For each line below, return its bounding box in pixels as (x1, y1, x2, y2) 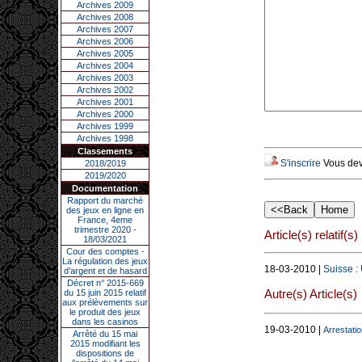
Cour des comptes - (65, 246, 145, 256)
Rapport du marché (67, 196, 143, 205)
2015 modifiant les (69, 339, 141, 348)
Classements (78, 146, 133, 156)
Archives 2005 (77, 48, 133, 58)
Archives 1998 (77, 133, 133, 143)
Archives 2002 (77, 85, 133, 95)
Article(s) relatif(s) (263, 228, 358, 242)
